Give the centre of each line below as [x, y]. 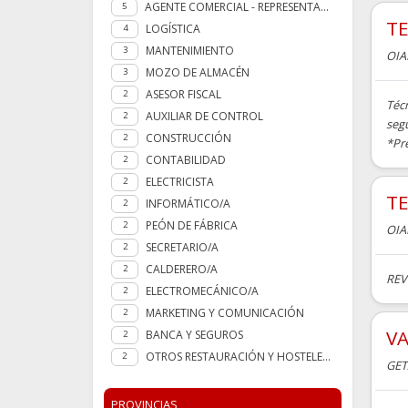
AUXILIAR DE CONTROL [204, 117]
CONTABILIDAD [186, 160]
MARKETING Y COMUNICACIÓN [225, 313]
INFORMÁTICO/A [188, 204]
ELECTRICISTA [180, 182]
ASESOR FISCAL [184, 95]
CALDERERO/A [182, 270]
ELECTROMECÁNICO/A [202, 291]
